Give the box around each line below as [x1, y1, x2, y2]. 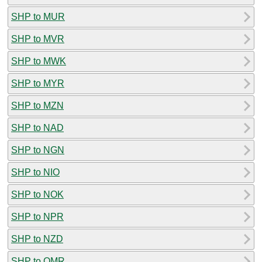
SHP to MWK [11, 56, 66, 66]
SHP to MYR [11, 78, 64, 88]
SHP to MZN [11, 100, 64, 111]
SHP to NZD [11, 233, 63, 244]
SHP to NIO [11, 167, 60, 177]
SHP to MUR [11, 11, 65, 22]
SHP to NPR [11, 211, 64, 222]
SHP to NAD [11, 122, 64, 133]
